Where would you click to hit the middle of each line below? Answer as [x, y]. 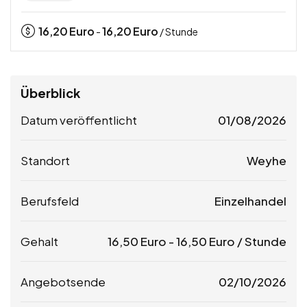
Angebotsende [63, 281]
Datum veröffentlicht [79, 120]
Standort [45, 160]
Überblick [50, 93]
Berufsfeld [50, 200]
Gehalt [39, 241]
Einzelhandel [250, 200]
